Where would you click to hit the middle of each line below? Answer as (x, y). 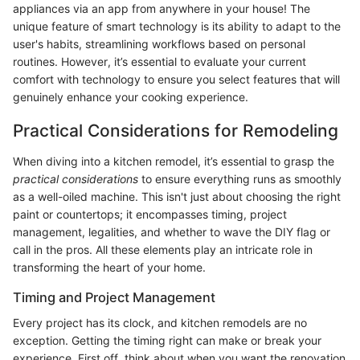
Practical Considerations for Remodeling (176, 131)
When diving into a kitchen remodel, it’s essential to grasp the (174, 161)
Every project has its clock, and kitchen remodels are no (160, 323)
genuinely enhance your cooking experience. (131, 97)
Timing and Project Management (114, 297)
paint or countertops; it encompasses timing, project (150, 214)
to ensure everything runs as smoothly (240, 178)
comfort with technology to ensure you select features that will (176, 80)
